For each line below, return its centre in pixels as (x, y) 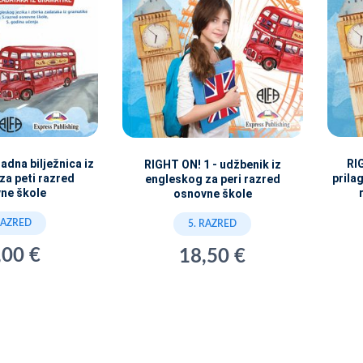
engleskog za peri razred (212, 179)
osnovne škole (212, 193)
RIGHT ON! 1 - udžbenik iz (212, 164)
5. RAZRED (213, 223)
